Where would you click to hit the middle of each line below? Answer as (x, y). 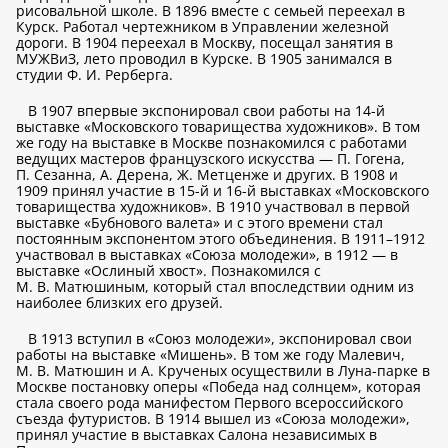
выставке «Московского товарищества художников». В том (218, 126)
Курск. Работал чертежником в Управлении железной (202, 26)
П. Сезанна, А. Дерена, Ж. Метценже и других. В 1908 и (207, 174)
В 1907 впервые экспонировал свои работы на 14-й (206, 110)
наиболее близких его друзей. (119, 302)
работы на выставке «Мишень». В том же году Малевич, (210, 354)
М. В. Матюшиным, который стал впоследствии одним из (215, 286)
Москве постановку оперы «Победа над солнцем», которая (218, 386)
